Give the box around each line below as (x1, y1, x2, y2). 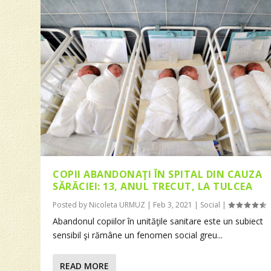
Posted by (53, 200, 90, 211)
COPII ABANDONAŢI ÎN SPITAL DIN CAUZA (53, 168, 263, 181)
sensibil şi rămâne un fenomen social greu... (53, 229, 223, 241)
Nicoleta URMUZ (89, 200, 146, 211)
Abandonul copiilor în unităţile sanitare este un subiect (53, 215, 264, 227)
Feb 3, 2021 (153, 200, 193, 211)
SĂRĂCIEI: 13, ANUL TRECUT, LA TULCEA (53, 180, 253, 194)
